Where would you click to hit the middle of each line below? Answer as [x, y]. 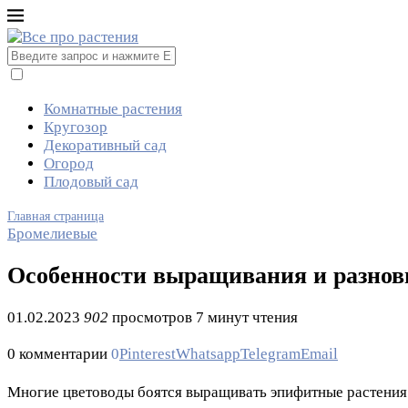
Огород [69, 163]
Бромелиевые [52, 234]
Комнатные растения [113, 109]
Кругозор [76, 127]
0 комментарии [57, 354]
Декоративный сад [105, 145]
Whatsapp [208, 354]
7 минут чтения [247, 318]
